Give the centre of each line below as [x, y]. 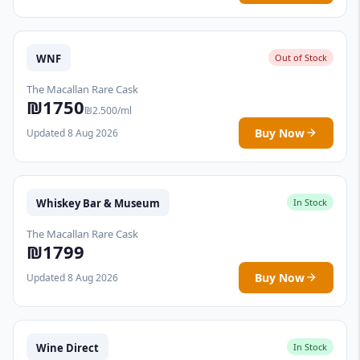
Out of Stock [301, 58]
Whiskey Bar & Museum [98, 203]
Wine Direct [67, 348]
